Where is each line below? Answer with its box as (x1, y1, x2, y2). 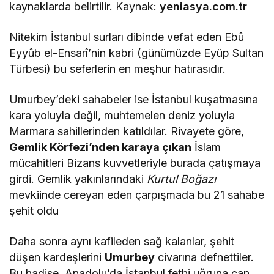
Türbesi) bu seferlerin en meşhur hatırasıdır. (9, 62, 226, 75)
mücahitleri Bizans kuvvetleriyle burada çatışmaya (9, 156, 261, 169)
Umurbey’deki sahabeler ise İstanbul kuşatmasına (9, 92, 259, 106)
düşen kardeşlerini (9, 250, 105, 264)
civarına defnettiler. (155, 250, 254, 264)
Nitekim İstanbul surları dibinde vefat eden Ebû (9, 30, 245, 43)
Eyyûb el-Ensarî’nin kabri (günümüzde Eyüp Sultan (9, 46, 264, 59)
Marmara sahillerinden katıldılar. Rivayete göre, (9, 124, 245, 138)
